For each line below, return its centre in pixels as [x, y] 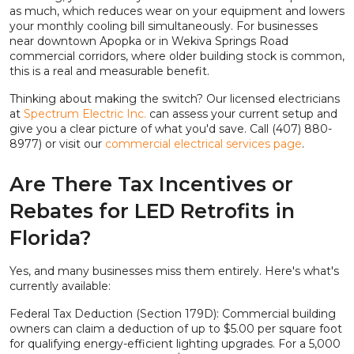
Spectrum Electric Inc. [83, 114]
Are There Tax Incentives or [151, 185]
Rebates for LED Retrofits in [152, 211]
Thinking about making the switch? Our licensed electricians [175, 99]
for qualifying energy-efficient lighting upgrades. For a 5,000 [175, 344]
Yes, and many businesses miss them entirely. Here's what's [174, 271]
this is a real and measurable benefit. [109, 72]
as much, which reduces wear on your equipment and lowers [177, 11]
